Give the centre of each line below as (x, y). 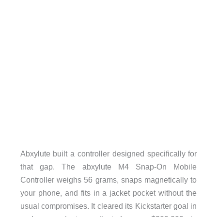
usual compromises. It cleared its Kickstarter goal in (108, 206)
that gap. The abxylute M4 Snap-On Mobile (108, 166)
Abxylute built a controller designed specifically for (108, 153)
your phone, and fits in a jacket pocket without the (108, 193)
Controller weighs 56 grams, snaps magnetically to (108, 179)
